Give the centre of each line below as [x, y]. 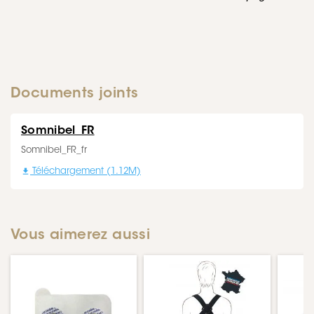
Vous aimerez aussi [81, 235]
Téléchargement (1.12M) [86, 171]
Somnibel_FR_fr [54, 150]
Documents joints [75, 94]
